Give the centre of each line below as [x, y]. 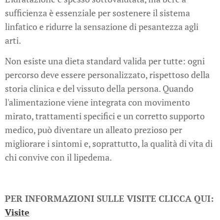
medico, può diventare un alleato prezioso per [94, 130]
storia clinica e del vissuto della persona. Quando [99, 89]
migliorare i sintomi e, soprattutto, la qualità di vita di [109, 144]
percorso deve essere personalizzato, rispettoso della [107, 75]
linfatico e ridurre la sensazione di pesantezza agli [102, 27]
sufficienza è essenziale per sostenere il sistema [97, 13]
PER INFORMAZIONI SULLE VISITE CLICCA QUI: [109, 199]
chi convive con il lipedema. [58, 157]
